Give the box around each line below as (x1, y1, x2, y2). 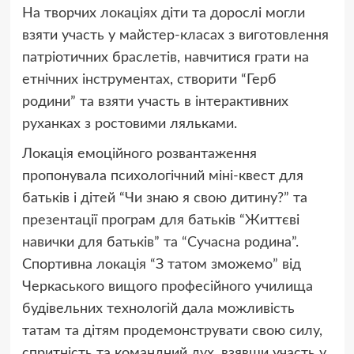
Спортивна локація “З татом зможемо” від (21, 258, 301, 273)
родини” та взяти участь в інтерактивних (21, 95, 288, 110)
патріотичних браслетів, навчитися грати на (21, 51, 309, 66)
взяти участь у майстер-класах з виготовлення (21, 28, 329, 43)
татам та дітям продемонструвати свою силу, (21, 324, 322, 339)
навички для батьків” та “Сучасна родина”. (21, 235, 299, 250)
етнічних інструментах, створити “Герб (21, 73, 277, 88)
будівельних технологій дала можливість (21, 302, 295, 317)
